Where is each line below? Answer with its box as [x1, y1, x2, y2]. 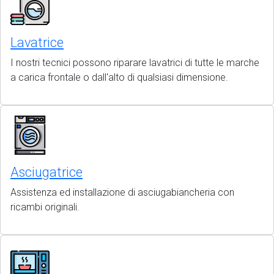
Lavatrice [10, 35, 64, 50]
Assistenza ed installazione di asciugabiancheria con [10, 187, 234, 198]
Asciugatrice [10, 165, 83, 180]
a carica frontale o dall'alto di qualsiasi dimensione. [10, 72, 228, 83]
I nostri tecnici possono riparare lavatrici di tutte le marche [10, 57, 259, 68]
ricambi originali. [10, 201, 80, 213]
